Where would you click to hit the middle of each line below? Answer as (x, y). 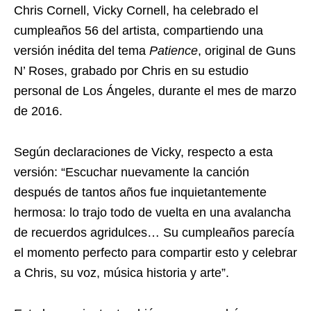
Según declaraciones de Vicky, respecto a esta (143, 152)
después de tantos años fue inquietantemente (140, 192)
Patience (174, 51)
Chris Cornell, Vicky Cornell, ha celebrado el (136, 10)
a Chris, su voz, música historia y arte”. (121, 273)
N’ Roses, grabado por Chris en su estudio (131, 71)
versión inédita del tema (82, 51)
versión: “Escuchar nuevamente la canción (132, 172)
